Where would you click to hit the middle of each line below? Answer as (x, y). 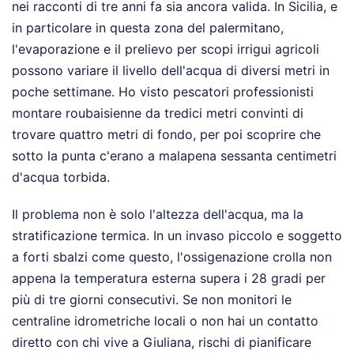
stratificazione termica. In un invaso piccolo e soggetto (177, 236)
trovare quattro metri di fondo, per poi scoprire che (166, 135)
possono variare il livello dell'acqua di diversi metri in (171, 71)
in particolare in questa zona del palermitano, (148, 28)
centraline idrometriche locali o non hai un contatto (165, 321)
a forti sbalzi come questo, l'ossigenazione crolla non (172, 257)
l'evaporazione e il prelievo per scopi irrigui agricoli (166, 49)
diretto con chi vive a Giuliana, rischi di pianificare (162, 343)
